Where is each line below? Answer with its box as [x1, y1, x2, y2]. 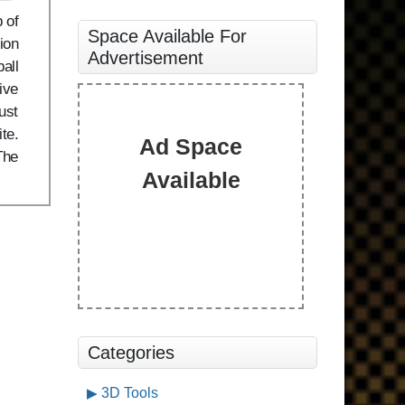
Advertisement [88, 48, 203, 68]
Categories [88, 343, 174, 363]
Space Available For [88, 26, 247, 46]
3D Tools [101, 385, 158, 400]
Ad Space [139, 134, 242, 159]
